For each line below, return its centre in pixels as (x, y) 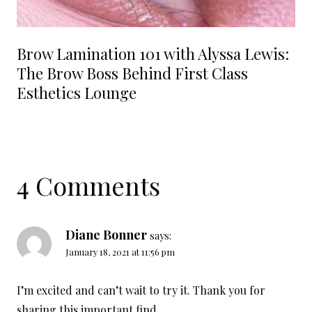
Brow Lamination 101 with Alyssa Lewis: (153, 54)
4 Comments (88, 186)
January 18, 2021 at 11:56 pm (120, 252)
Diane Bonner (106, 235)
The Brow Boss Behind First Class (132, 73)
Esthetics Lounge (77, 93)
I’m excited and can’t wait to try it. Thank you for (141, 290)
